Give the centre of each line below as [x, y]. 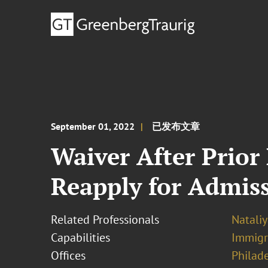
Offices [68, 255]
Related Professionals [105, 220]
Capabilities [81, 237]
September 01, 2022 [93, 126]
